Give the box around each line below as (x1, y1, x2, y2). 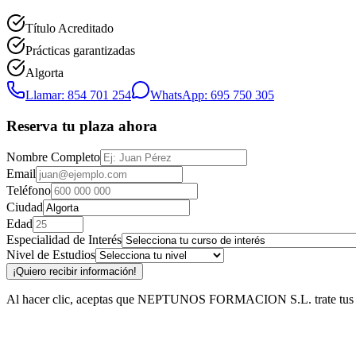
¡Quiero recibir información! (13, 265, 137, 278)
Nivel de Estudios (6, 248, 95, 262)
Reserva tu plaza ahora (6, 117, 157, 134)
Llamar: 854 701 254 (25, 87, 131, 102)
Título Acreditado (25, 21, 114, 35)
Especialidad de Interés (6, 233, 122, 247)
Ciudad (6, 200, 43, 215)
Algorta (25, 65, 64, 79)
